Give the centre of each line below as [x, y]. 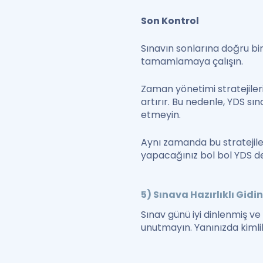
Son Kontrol [170, 21]
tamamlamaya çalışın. [192, 62]
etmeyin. [162, 115]
